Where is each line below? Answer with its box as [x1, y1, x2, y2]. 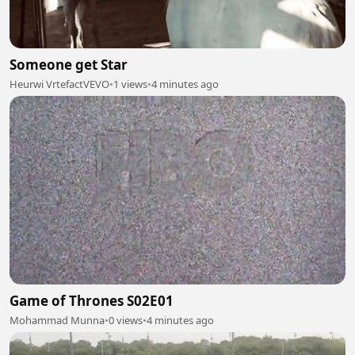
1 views [113, 76, 147, 91]
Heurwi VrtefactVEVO [10, 76, 109, 91]
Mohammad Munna [10, 313, 105, 328]
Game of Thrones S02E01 [10, 292, 174, 311]
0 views [109, 313, 143, 328]
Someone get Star [10, 55, 128, 74]
